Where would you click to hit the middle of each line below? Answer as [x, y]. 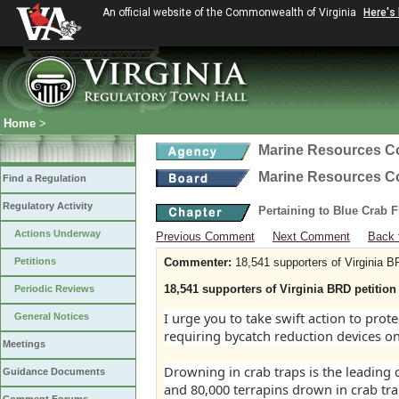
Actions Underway [57, 233]
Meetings [24, 344]
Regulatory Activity [48, 206]
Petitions [35, 261]
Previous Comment [205, 236]
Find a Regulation [45, 178]
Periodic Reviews [54, 289]
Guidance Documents [54, 371]
